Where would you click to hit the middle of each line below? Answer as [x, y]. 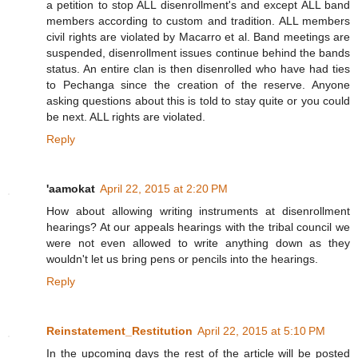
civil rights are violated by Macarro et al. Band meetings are [198, 36]
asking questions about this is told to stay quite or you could [198, 100]
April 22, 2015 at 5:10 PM [261, 330]
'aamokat [71, 188]
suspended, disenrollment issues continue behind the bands [198, 52]
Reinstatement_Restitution [119, 330]
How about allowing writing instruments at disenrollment [198, 211]
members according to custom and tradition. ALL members [198, 20]
